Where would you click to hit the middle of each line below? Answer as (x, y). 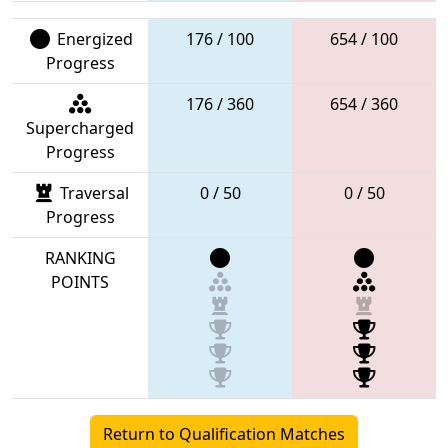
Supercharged (80, 127)
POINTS (80, 281)
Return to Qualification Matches (224, 433)
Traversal (92, 192)
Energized (92, 38)
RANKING (80, 257)
